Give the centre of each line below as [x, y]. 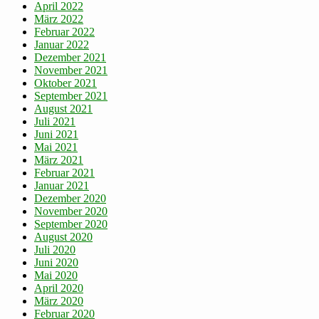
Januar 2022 [62, 45]
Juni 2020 [56, 263]
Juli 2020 [55, 250]
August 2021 [63, 109]
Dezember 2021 [70, 58]
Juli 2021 [55, 122]
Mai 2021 [56, 147]
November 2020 [71, 211]
